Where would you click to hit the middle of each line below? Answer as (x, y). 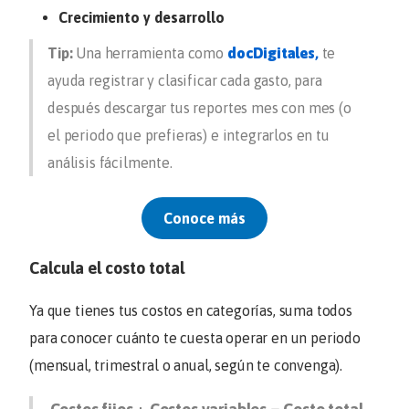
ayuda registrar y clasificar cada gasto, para (185, 81)
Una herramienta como (152, 53)
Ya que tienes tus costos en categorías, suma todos (191, 310)
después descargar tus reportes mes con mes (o (199, 108)
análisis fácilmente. (112, 163)
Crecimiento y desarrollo (142, 18)
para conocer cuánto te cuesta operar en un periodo (195, 337)
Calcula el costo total (107, 268)
